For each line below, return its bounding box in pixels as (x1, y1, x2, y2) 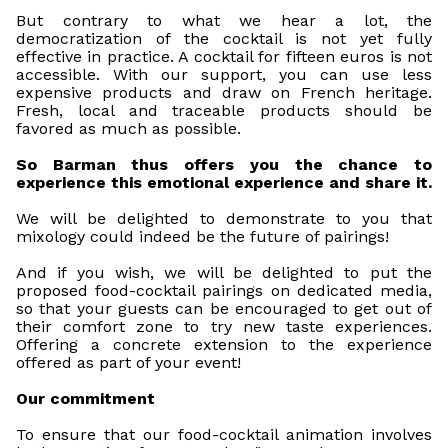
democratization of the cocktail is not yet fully (16, 29, 432, 48)
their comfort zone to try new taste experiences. (16, 317, 432, 336)
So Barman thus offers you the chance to (16, 155, 432, 174)
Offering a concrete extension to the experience (16, 335, 432, 354)
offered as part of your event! (16, 353, 241, 372)
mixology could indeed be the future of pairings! (16, 227, 389, 246)
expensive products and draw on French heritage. (16, 83, 432, 102)
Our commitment (16, 389, 155, 408)
